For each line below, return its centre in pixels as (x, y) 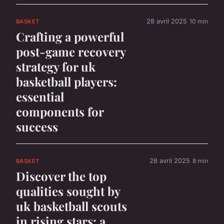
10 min (199, 21)
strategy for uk (56, 66)
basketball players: (66, 81)
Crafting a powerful (70, 36)
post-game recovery (71, 51)
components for (60, 111)
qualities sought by (68, 191)
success (37, 126)
